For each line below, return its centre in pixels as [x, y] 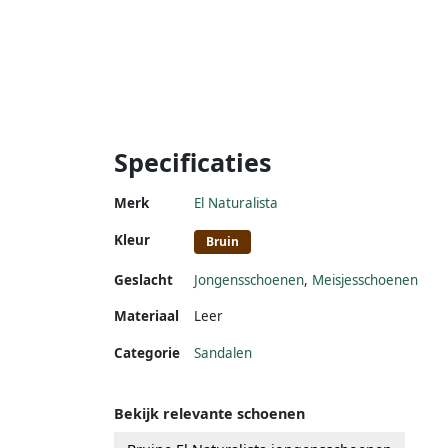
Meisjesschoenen [365, 279]
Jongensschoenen [249, 279]
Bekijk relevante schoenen [209, 413]
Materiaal [146, 315]
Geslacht [143, 279]
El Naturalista [236, 202]
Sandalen [223, 352]
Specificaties [193, 161]
